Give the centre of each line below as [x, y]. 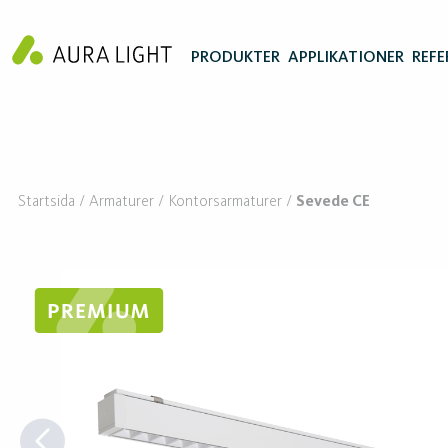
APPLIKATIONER [346, 58]
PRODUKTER [235, 58]
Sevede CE [333, 202]
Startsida [46, 202]
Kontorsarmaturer [225, 202]
